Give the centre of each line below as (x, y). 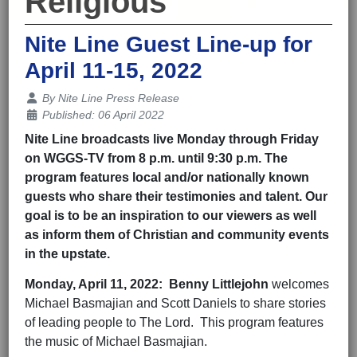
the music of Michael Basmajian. (116, 342)
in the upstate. (67, 254)
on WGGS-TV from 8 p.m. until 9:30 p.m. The (156, 159)
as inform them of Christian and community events (177, 235)
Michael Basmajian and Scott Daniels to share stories (175, 304)
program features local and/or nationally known (167, 178)
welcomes (300, 284)
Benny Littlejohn (220, 284)
